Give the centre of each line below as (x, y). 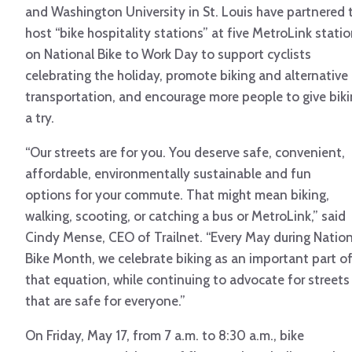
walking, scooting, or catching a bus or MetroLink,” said (185, 216)
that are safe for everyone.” (105, 301)
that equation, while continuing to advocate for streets (187, 280)
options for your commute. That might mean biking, (177, 195)
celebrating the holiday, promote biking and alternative (187, 76)
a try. (40, 118)
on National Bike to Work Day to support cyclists (168, 55)
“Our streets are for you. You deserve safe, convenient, (185, 153)
